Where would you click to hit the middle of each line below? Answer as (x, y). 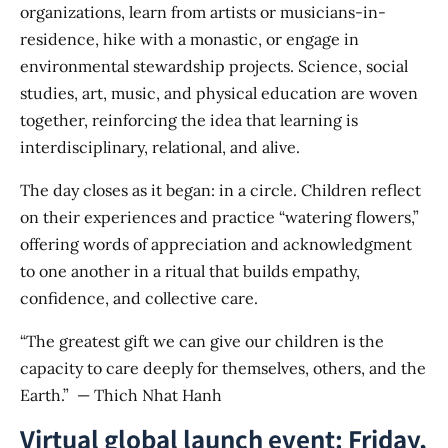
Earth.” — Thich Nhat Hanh (121, 395)
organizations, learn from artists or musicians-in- (203, 12)
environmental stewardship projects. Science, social (214, 66)
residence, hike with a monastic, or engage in (189, 39)
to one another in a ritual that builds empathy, (190, 271)
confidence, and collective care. (139, 298)
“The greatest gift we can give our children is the (202, 341)
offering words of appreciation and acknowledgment (216, 244)
